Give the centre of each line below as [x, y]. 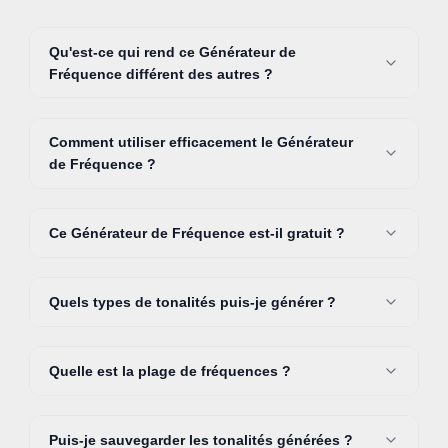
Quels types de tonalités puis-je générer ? [192, 302]
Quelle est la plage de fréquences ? [169, 370]
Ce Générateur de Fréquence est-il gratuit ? [196, 233]
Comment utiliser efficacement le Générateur [200, 142]
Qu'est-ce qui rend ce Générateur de [172, 51]
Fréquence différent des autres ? [160, 73]
